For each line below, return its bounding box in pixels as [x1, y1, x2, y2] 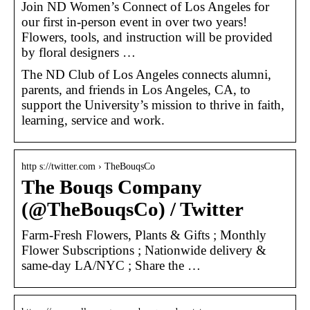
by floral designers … [21, 44, 136, 60]
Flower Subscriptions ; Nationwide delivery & [21, 242, 266, 257]
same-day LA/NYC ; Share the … [21, 257, 201, 273]
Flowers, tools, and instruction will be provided [21, 29, 273, 44]
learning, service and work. [21, 112, 165, 127]
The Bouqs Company [21, 176, 202, 198]
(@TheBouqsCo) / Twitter [21, 198, 244, 220]
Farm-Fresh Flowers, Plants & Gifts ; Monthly [21, 227, 266, 242]
